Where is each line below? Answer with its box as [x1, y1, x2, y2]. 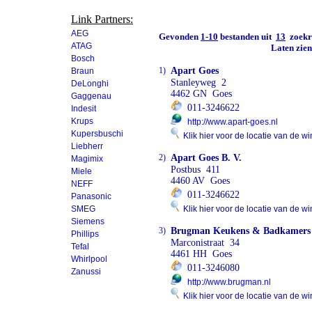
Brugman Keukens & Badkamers [171, 226, 311, 236]
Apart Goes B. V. [171, 153, 242, 163]
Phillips [71, 229, 99, 239]
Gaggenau [71, 91, 111, 101]
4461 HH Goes [171, 249, 232, 259]
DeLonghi [71, 79, 109, 88]
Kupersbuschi [71, 129, 123, 139]
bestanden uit [218, 31, 276, 42]
